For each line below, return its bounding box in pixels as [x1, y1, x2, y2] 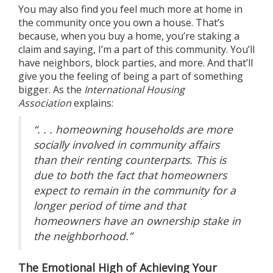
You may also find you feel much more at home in [18, 2, 243, 16]
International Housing [84, 83, 185, 96]
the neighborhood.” [34, 229, 132, 243]
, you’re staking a [161, 29, 239, 43]
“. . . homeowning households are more [34, 122, 233, 136]
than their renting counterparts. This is [34, 152, 226, 167]
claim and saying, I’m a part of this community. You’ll [18, 43, 255, 56]
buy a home [108, 29, 161, 43]
